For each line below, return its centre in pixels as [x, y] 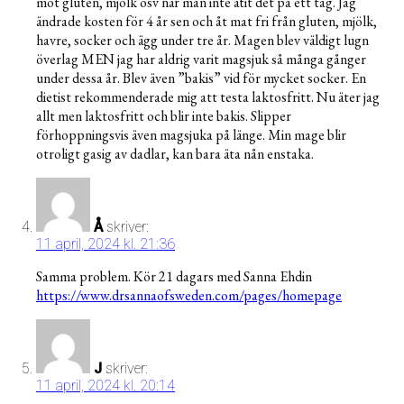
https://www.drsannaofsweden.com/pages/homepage [189, 296]
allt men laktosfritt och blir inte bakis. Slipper [164, 116]
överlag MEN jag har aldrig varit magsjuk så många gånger [201, 60]
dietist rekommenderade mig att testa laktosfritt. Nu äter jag [208, 97]
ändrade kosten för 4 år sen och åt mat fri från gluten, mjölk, [207, 22]
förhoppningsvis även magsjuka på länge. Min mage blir [191, 135]
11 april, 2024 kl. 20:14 [106, 386]
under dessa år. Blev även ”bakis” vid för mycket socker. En [201, 78]
